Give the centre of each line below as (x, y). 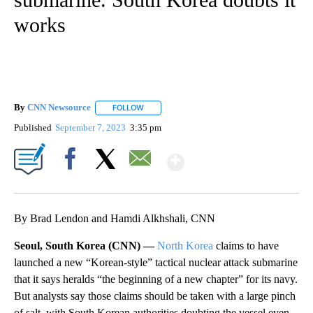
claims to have (246, 245)
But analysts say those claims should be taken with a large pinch (155, 296)
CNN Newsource (59, 108)
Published (33, 127)
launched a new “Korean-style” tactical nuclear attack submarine (156, 262)
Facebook (73, 182)
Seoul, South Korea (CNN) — (86, 245)
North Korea (185, 245)
